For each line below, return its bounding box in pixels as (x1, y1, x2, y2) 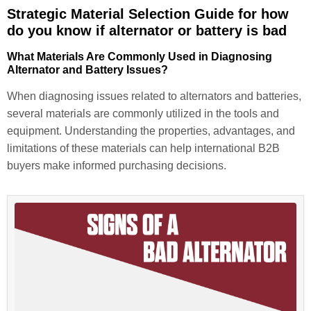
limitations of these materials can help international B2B (7, 142, 280, 154)
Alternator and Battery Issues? (7, 63, 168, 76)
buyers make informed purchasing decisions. (7, 159, 226, 171)
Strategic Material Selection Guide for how (7, 6, 289, 22)
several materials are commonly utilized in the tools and (7, 107, 279, 119)
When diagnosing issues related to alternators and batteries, (7, 90, 301, 102)
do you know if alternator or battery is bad (7, 22, 287, 38)
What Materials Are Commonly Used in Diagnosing (7, 50, 272, 62)
